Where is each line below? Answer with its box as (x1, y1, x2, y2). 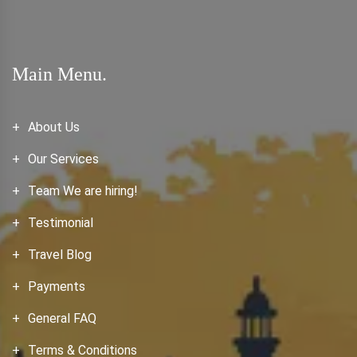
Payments (28, 279, 85, 294)
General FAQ (28, 311, 96, 326)
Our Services (28, 151, 99, 167)
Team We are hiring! (28, 183, 138, 198)
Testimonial (28, 215, 93, 230)
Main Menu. (12, 64, 107, 84)
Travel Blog (28, 247, 92, 262)
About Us (28, 120, 80, 135)
